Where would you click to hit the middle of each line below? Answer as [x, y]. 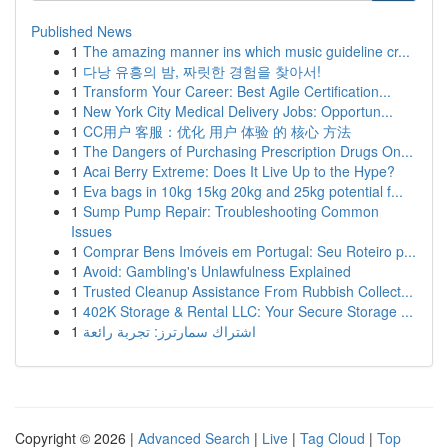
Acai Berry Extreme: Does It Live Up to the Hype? [239, 171]
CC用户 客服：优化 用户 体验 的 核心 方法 [217, 131]
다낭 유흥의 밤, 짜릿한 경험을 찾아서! [202, 71]
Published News [81, 31]
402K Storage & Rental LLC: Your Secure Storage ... [248, 311]
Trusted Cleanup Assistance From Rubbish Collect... [248, 291]
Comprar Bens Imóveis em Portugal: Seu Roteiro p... [249, 251]
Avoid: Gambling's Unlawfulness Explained [217, 271]
